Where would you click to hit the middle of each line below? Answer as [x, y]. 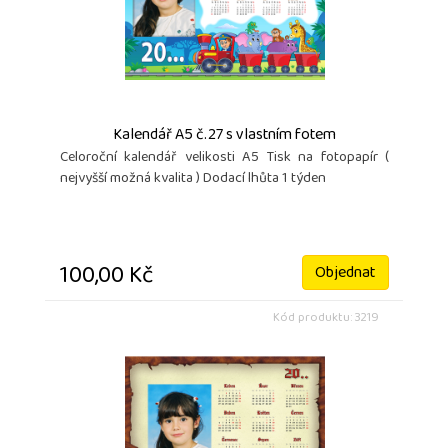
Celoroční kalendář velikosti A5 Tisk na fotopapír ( [224, 159]
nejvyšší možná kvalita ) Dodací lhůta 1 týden [193, 180]
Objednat [345, 274]
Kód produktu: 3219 [326, 319]
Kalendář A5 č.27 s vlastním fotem [224, 136]
